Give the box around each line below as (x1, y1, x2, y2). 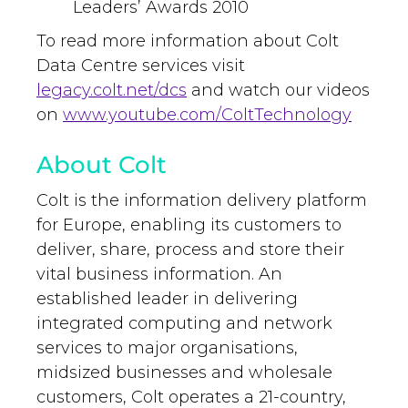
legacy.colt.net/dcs (36, 80, 187, 101)
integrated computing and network (36, 313, 332, 334)
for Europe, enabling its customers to (36, 215, 342, 236)
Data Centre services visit (36, 56, 245, 76)
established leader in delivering (36, 289, 298, 310)
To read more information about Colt (36, 31, 339, 52)
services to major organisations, (36, 338, 298, 359)
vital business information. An (36, 264, 282, 285)
